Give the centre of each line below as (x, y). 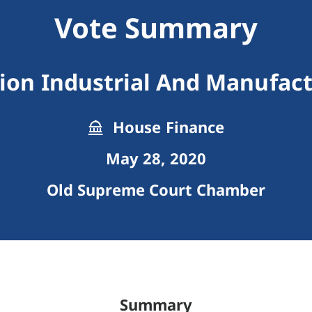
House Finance (166, 127)
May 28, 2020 (156, 158)
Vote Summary (156, 28)
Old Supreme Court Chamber (156, 190)
